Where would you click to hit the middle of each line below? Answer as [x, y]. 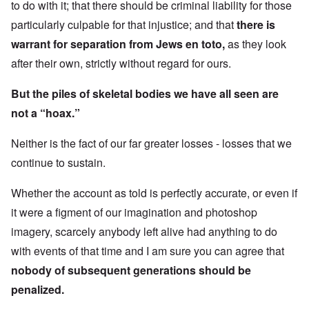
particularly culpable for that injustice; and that [124, 24]
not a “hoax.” [46, 112]
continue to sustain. [58, 162]
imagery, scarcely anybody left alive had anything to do [144, 231]
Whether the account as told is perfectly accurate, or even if [154, 192]
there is [256, 24]
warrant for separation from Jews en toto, [118, 43]
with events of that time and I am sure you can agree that [148, 250]
